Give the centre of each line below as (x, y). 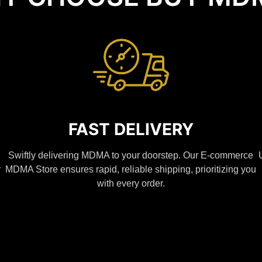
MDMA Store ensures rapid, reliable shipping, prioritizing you (131, 170)
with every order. (131, 184)
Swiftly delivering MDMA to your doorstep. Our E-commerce (131, 156)
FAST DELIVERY (131, 130)
